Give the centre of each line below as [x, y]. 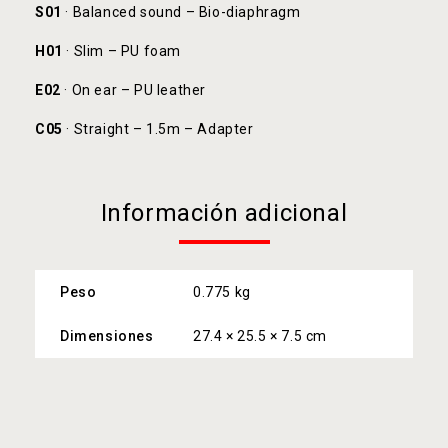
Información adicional [224, 213]
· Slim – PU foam [122, 51]
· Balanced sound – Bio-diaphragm [181, 12]
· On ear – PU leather [133, 90]
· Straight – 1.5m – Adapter [158, 129]
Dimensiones [107, 336]
